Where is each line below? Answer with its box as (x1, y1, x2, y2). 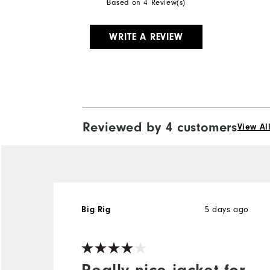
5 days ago (204, 204, 249, 215)
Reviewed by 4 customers (82, 119, 237, 135)
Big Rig (81, 204, 111, 215)
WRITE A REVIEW (109, 31, 183, 42)
